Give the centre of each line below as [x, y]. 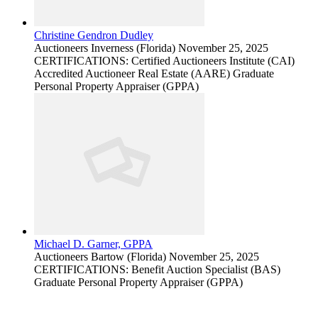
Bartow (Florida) [128, 257]
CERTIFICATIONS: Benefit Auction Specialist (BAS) [157, 270]
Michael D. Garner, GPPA [93, 244]
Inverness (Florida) [133, 48]
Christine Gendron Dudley [94, 35]
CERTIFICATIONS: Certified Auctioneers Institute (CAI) [164, 61]
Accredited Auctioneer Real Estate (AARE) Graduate [154, 74]
